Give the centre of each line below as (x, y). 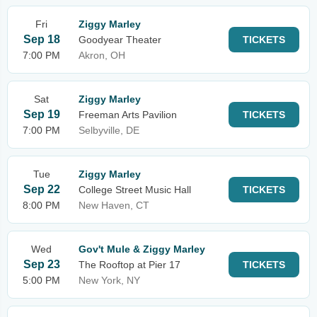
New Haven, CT (114, 205)
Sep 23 (41, 264)
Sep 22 (41, 189)
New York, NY (109, 280)
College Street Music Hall (135, 190)
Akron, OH (102, 55)
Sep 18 (41, 39)
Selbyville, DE (109, 130)
